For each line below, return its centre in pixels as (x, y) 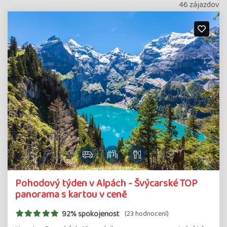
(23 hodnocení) (146, 214)
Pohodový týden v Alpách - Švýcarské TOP (106, 183)
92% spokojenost (90, 214)
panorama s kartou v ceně (71, 194)
